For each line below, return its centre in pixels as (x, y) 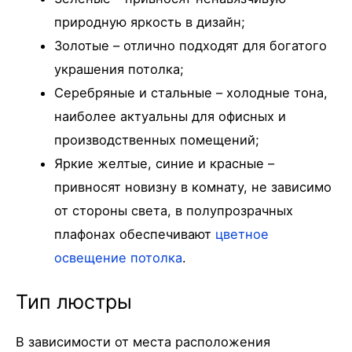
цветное (242, 234)
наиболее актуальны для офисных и (170, 116)
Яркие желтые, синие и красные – (165, 163)
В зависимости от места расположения (143, 341)
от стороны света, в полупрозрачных (174, 210)
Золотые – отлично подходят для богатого (191, 45)
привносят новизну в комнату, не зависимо (193, 187)
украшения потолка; (119, 69)
